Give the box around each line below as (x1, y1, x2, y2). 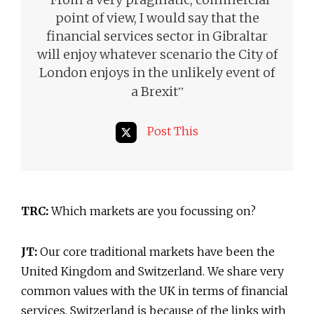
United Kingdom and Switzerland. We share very (21, 264, 284, 278)
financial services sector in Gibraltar (46, 27, 268, 44)
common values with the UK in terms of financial (21, 283, 288, 298)
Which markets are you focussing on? (48, 203, 256, 218)
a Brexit (130, 83, 178, 100)
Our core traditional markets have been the (37, 244, 275, 259)
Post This (147, 124, 198, 139)
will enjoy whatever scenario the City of (36, 46, 278, 62)
